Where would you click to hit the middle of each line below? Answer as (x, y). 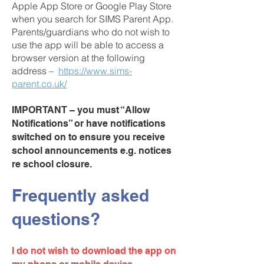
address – (35, 71)
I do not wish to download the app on (94, 251)
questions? (56, 219)
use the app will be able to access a (88, 45)
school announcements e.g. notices (92, 151)
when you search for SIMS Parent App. (93, 19)
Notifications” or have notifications (89, 123)
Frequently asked (80, 195)
